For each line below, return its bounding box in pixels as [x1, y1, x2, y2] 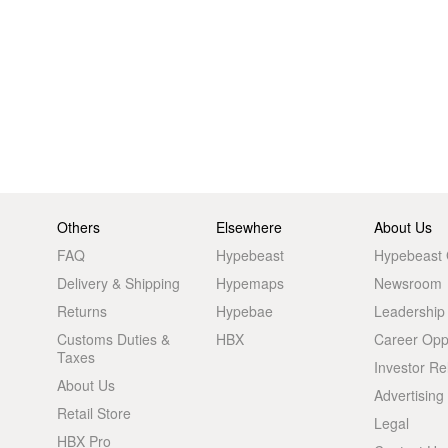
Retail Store [57, 403, 132, 423]
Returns [57, 301, 108, 321]
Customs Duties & [57, 329, 171, 349]
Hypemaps [215, 273, 284, 293]
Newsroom [374, 273, 443, 293]
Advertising [374, 385, 445, 405]
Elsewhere [215, 217, 282, 237]
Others [57, 217, 101, 237]
